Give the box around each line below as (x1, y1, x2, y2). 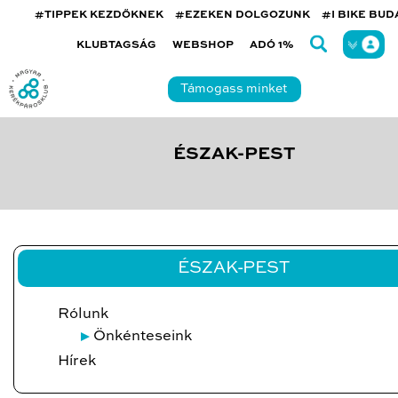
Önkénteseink (93, 329, 192, 344)
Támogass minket (180, 83, 288, 95)
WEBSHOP (172, 40, 235, 51)
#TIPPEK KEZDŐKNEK (35, 10, 163, 20)
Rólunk (58, 306, 108, 322)
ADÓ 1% (250, 40, 295, 51)
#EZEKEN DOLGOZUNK (175, 10, 310, 20)
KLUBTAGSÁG (76, 40, 157, 51)
